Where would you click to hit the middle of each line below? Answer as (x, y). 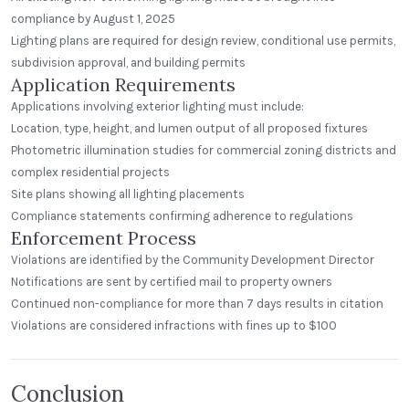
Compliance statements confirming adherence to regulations (182, 216)
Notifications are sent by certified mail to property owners (172, 282)
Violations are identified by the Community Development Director (193, 260)
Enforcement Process (104, 238)
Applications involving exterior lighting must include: (157, 106)
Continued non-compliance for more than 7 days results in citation (197, 304)
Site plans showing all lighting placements (128, 194)
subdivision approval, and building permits (128, 63)
